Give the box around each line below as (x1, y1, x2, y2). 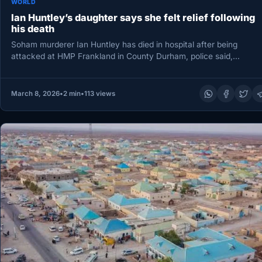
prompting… (11, 63, 56, 73)
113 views (84, 89, 115, 98)
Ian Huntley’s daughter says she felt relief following (11, 12, 255, 24)
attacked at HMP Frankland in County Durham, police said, (11, 51, 233, 61)
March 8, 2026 (11, 89, 60, 98)
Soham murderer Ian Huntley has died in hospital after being (11, 39, 237, 49)
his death (11, 23, 54, 35)
